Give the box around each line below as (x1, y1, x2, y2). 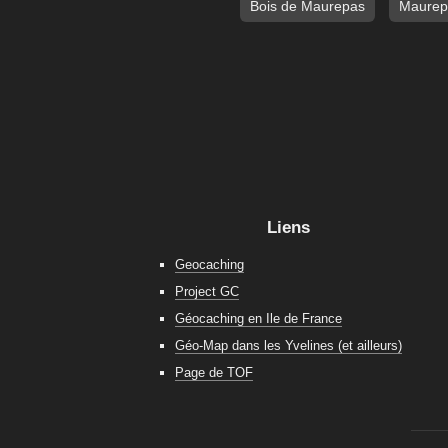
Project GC (174, 284, 239, 300)
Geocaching (174, 257, 244, 273)
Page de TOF (174, 365, 253, 381)
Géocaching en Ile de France (174, 311, 342, 327)
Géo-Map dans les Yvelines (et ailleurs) (174, 338, 402, 354)
